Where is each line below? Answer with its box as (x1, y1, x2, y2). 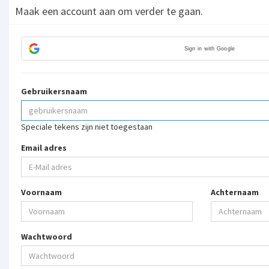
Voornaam (21, 187, 62, 198)
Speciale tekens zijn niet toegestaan (21, 121, 153, 132)
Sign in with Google (184, 46, 235, 52)
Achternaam (211, 187, 259, 198)
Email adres (21, 142, 67, 153)
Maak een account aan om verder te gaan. (15, 4, 203, 18)
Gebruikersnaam (21, 86, 87, 97)
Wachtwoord (21, 231, 72, 242)
